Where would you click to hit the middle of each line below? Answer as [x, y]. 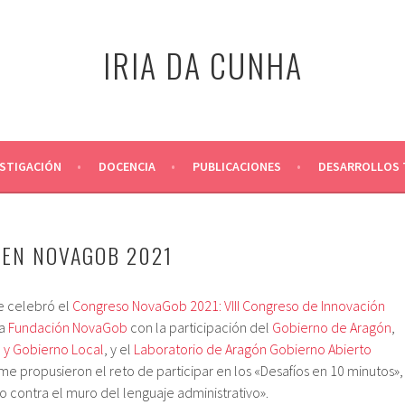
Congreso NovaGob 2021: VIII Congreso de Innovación [229, 306]
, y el [119, 349]
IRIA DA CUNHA [202, 65]
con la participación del [200, 327]
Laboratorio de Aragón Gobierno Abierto [253, 349]
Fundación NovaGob [68, 327]
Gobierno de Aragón [332, 327]
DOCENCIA [127, 166]
